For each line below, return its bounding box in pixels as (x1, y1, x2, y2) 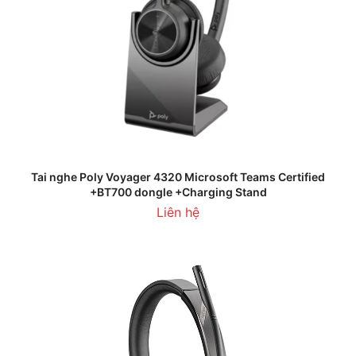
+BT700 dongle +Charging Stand (89, 184, 267, 199)
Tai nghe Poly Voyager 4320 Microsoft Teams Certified (31, 169, 325, 184)
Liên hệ (157, 203, 199, 220)
